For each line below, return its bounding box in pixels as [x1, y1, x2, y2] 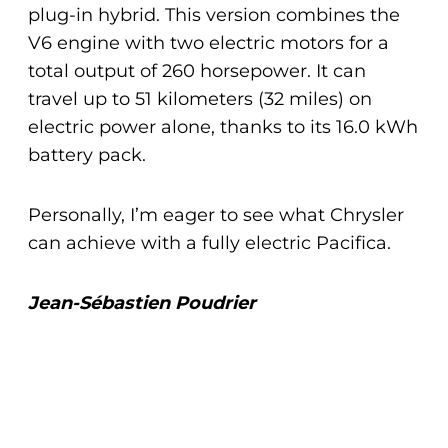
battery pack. [28, 144, 146, 167]
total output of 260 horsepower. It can [28, 60, 366, 83]
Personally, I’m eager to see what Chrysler [28, 204, 404, 227]
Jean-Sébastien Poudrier [28, 292, 256, 315]
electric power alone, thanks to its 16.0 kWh [28, 116, 418, 139]
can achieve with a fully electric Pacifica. [28, 232, 391, 255]
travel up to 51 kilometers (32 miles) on [28, 88, 372, 111]
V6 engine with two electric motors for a [28, 32, 389, 55]
